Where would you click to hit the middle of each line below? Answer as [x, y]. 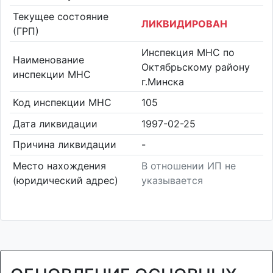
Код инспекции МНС [62, 103]
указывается [172, 180]
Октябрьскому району [196, 67]
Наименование [48, 59]
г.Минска [163, 81]
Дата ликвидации [55, 123]
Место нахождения [59, 165]
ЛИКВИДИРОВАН [184, 23]
